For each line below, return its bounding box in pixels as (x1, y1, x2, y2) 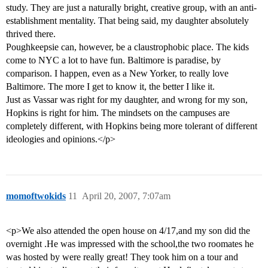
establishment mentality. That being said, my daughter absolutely (6, 16, 249, 26)
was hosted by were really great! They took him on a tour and (6, 252, 238, 263)
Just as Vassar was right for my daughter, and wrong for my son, (6, 95, 248, 105)
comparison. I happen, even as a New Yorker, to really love (6, 68, 229, 79)
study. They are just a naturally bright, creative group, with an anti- (6, 2, 257, 13)
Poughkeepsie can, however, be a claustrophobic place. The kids (6, 42, 249, 53)
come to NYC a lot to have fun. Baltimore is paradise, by (6, 55, 221, 66)
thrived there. (6, 29, 56, 39)
